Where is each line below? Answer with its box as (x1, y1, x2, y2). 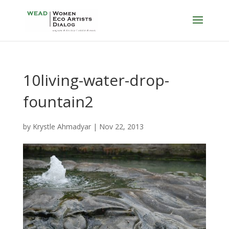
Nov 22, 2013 (99, 122, 144, 131)
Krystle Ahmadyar (32, 122, 91, 131)
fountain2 (22, 91, 94, 112)
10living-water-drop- (22, 70, 169, 90)
